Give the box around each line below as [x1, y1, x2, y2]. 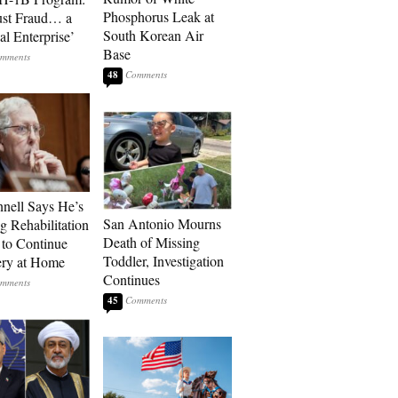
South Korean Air [103, 26, 203, 44]
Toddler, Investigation [103, 251, 224, 270]
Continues [103, 270, 160, 289]
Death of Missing [103, 233, 200, 251]
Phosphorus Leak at [103, 7, 214, 26]
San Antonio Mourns [103, 214, 221, 233]
